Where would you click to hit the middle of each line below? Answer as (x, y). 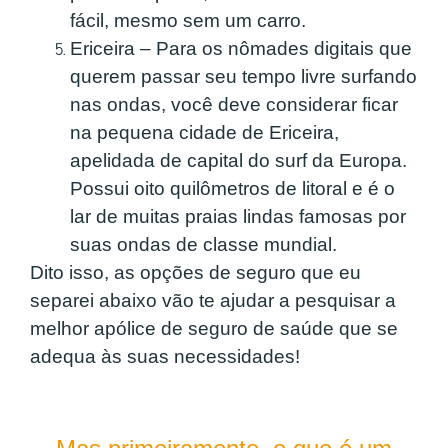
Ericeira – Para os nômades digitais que (241, 49)
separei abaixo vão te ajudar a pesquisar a (213, 301)
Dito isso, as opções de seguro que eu (195, 273)
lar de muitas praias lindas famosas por (238, 217)
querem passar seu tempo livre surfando (243, 77)
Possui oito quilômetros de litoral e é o (232, 189)
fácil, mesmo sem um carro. (188, 21)
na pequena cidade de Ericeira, (204, 133)
